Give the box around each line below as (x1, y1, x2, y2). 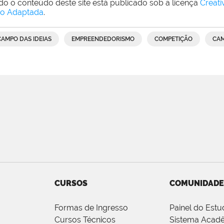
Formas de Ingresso (54, 202, 128, 212)
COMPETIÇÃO (154, 35, 192, 42)
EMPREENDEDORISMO (71, 35, 134, 42)
